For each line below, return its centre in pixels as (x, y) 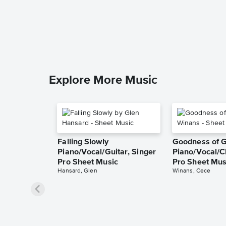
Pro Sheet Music (88, 162)
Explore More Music (103, 80)
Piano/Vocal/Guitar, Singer (107, 152)
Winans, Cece (191, 171)
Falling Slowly (83, 142)
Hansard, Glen (77, 171)
